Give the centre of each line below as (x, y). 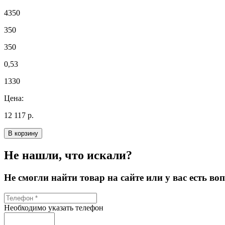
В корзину (23, 134)
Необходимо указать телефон (54, 207)
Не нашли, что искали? (68, 155)
